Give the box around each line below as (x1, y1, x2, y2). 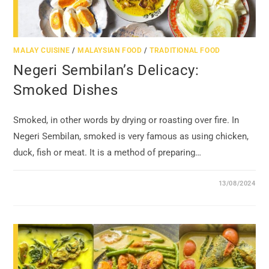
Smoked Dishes (13, 81, 118, 98)
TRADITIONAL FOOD (150, 46, 220, 55)
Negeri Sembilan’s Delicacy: (13, 61, 199, 79)
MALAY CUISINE (13, 46, 70, 55)
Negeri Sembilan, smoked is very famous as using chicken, (13, 130, 249, 142)
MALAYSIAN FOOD (77, 46, 142, 55)
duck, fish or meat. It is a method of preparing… (13, 147, 202, 158)
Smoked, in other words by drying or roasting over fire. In (13, 114, 240, 125)
